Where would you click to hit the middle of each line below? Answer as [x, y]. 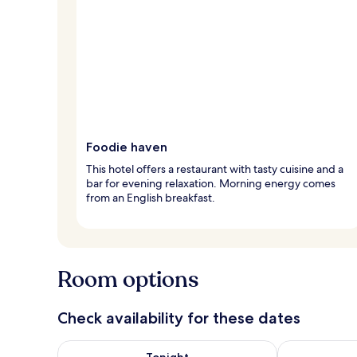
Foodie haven [127, 147]
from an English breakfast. [151, 197]
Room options [128, 279]
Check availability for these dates [179, 318]
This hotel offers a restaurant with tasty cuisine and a [215, 169]
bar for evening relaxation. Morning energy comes [211, 183]
